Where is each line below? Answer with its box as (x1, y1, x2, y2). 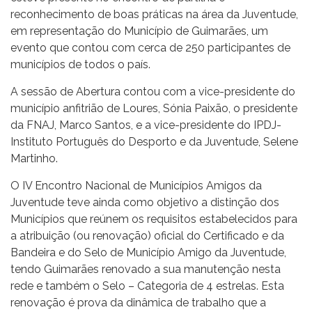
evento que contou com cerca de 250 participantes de (10, 40, 290, 54)
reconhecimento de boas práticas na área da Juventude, (10, 7, 298, 21)
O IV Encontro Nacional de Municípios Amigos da (10, 178, 262, 192)
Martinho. (10, 151, 58, 165)
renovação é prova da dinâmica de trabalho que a (10, 295, 266, 309)
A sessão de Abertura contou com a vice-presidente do (10, 84, 295, 98)
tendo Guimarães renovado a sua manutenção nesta (10, 262, 281, 276)
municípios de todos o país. (10, 57, 150, 71)
